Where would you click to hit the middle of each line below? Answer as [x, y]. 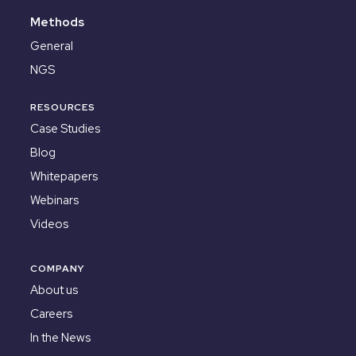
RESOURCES [63, 108]
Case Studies [65, 129]
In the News [60, 338]
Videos [49, 224]
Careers [51, 314]
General [52, 46]
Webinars [54, 201]
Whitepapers [64, 177]
